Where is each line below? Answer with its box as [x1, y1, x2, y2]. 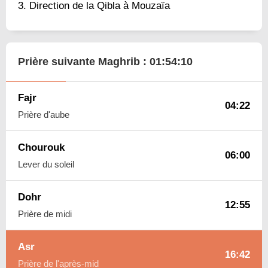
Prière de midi [18, 208, 72, 219]
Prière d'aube [18, 109, 69, 120]
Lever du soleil [18, 159, 74, 169]
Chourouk [18, 141, 65, 153]
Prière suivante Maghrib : [18, 55, 150, 68]
